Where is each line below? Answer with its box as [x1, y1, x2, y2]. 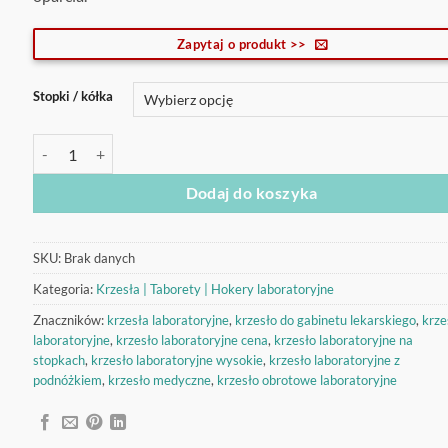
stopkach [32, 352, 85, 369]
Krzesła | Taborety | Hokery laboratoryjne [95, 281, 334, 298]
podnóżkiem [32, 372, 102, 389]
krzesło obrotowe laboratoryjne [216, 372, 397, 389]
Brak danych [63, 250, 135, 267]
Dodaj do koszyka [185, 184, 318, 203]
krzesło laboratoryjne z [268, 352, 400, 369]
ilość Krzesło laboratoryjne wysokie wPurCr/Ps [31, 136, 327, 154]
